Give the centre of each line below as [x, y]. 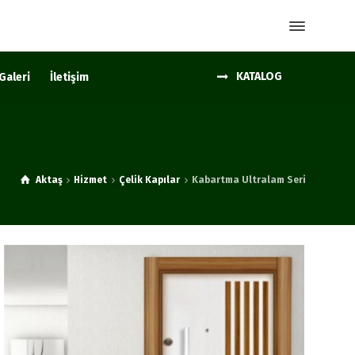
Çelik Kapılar [150, 180]
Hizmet [91, 180]
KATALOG [259, 77]
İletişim [70, 77]
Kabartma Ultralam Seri [249, 180]
